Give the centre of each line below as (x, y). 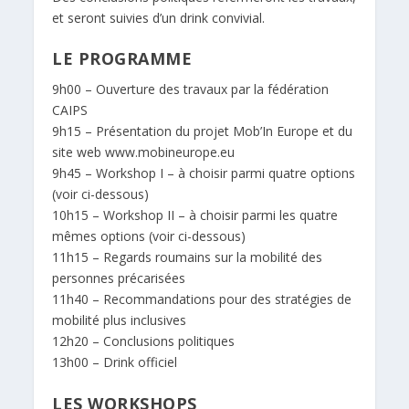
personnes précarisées (119, 278)
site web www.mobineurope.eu (144, 152)
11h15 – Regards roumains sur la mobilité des (188, 257)
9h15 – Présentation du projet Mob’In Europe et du (203, 131)
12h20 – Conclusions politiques (144, 341)
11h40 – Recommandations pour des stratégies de (202, 299)
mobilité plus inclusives (120, 320)
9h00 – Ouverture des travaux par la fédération (191, 89)
